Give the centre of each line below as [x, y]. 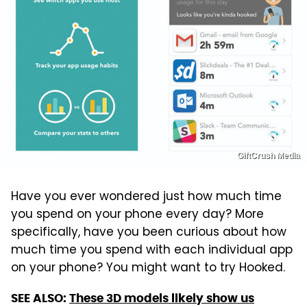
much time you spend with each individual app [152, 251]
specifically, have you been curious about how [149, 233]
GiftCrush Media [269, 156]
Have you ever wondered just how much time [146, 198]
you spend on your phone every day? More [137, 216]
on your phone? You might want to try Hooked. [148, 269]
